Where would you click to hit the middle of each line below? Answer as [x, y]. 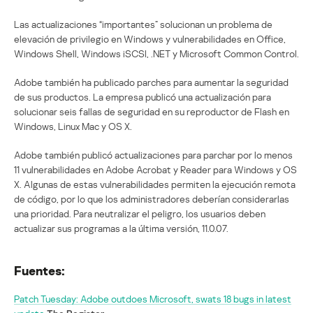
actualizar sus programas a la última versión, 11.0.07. [121, 228]
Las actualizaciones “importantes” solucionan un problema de [143, 24]
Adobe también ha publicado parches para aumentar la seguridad [151, 82]
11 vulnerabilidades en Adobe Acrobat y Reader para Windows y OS [155, 169]
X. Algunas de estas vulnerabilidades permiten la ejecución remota [155, 184]
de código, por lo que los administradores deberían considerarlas [152, 198]
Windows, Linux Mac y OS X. [73, 126]
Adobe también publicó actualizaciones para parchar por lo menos [153, 154]
